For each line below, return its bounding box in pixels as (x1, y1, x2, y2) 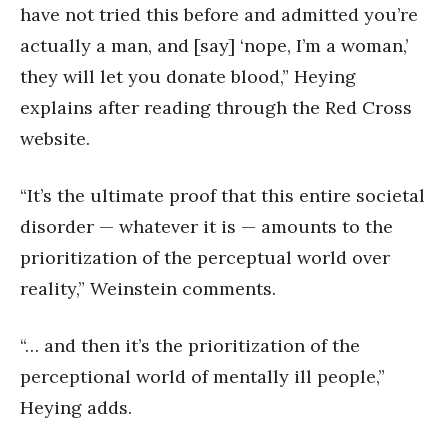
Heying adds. (20, 395, 132, 419)
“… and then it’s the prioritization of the (20, 333, 360, 357)
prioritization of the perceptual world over (20, 245, 390, 269)
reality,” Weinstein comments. (20, 276, 276, 300)
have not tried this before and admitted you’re (20, 2, 418, 26)
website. (20, 126, 90, 150)
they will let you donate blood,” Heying (20, 64, 356, 88)
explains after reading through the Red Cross (20, 95, 412, 119)
